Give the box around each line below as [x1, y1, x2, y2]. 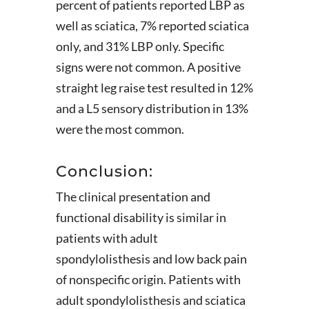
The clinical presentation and [55, 189, 210, 204]
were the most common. [55, 121, 184, 137]
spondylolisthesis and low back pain [55, 251, 247, 266]
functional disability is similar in [55, 210, 226, 225]
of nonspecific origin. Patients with [55, 272, 241, 287]
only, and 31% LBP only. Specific [55, 39, 224, 54]
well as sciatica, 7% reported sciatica [55, 18, 249, 33]
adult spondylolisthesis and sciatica [55, 292, 246, 308]
